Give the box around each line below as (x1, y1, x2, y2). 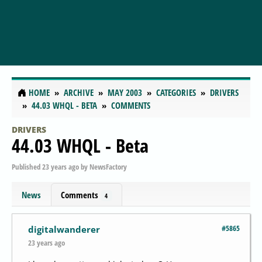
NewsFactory (89, 161, 127, 172)
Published (12, 161, 42, 172)
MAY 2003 (108, 87, 142, 99)
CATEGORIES (156, 87, 196, 99)
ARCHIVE (64, 87, 94, 99)
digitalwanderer (28, 223, 100, 236)
